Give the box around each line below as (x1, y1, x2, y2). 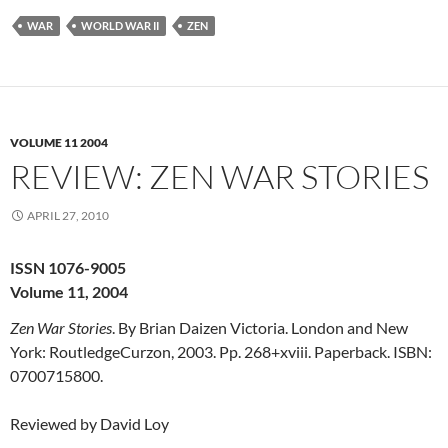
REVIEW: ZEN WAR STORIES (10, 155, 429, 197)
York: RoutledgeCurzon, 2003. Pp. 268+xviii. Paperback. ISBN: (10, 341, 432, 361)
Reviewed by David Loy (10, 413, 169, 433)
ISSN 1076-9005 (10, 257, 126, 277)
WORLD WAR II (81, 18, 159, 32)
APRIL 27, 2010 (27, 207, 109, 223)
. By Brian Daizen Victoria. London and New (112, 317, 408, 337)
